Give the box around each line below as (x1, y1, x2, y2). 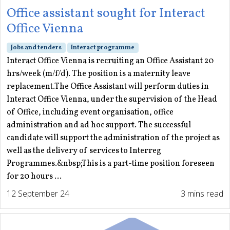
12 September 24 (7, 188, 69, 199)
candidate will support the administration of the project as (7, 132, 220, 144)
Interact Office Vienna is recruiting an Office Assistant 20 (7, 55, 214, 67)
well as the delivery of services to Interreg (7, 145, 161, 157)
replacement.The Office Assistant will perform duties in (7, 81, 209, 92)
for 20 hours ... (7, 171, 62, 182)
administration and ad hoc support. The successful (7, 120, 191, 131)
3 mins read (181, 188, 223, 199)
